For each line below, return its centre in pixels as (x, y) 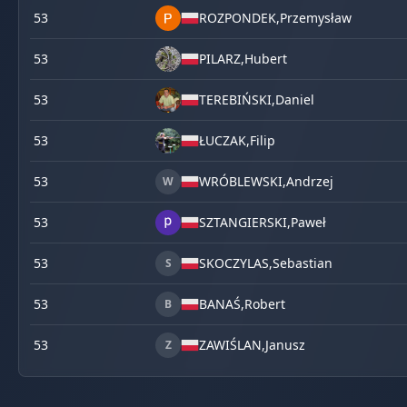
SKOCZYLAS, (236, 263)
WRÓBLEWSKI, (243, 181)
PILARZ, (222, 59)
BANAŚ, (222, 304)
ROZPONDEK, (239, 18)
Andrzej (310, 181)
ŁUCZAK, (224, 140)
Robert (265, 304)
